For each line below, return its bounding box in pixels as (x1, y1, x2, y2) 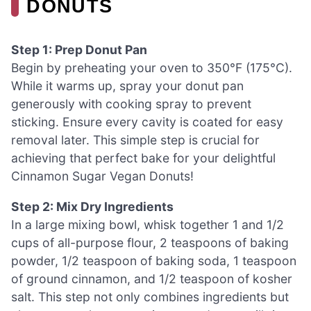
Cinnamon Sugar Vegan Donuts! (11, 169, 194, 184)
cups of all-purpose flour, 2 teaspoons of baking (11, 235, 289, 250)
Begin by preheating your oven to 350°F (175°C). (11, 60, 292, 76)
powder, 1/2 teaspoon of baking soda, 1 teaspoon (11, 253, 296, 268)
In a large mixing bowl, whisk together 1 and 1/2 (11, 217, 284, 232)
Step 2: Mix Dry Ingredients (11, 199, 174, 214)
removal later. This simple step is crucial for (11, 133, 260, 148)
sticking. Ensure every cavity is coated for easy (11, 115, 283, 130)
